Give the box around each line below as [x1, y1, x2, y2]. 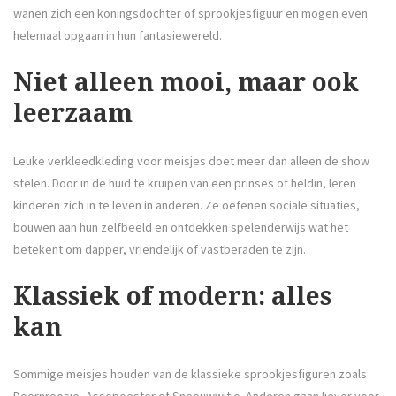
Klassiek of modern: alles [13, 281, 331, 311]
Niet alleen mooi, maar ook [13, 68, 359, 98]
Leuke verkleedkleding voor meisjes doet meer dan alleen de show [13, 152, 369, 169]
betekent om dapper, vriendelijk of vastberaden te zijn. [13, 240, 306, 257]
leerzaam [13, 99, 133, 129]
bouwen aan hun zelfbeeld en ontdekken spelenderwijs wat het [13, 218, 348, 235]
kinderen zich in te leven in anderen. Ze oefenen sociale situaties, [13, 196, 360, 213]
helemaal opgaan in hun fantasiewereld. [13, 27, 222, 44]
